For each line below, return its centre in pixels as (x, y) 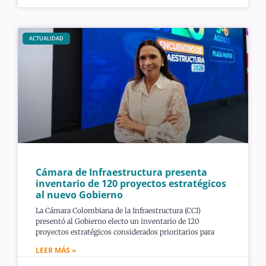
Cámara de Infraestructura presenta (121, 172)
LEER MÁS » (56, 250)
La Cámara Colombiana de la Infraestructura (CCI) (118, 210)
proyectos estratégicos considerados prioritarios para (125, 232)
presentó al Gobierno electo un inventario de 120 (118, 221)
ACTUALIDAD (46, 39)
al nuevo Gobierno (79, 194)
